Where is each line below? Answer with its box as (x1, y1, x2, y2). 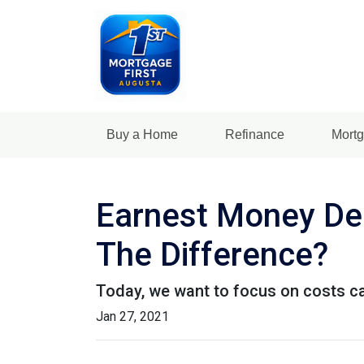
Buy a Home (106, 128, 178, 141)
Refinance (224, 128, 284, 141)
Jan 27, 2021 (96, 309, 169, 324)
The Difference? (96, 236, 328, 274)
